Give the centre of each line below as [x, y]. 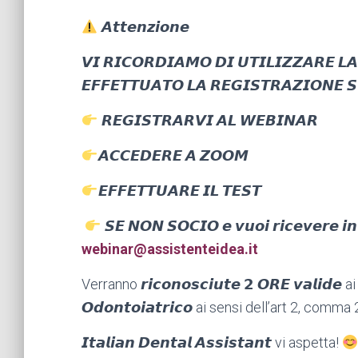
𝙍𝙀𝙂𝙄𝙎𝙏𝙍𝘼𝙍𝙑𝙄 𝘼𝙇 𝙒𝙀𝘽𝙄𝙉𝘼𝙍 [209, 120]
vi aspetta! [308, 342]
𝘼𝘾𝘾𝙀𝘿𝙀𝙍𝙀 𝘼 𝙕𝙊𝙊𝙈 [173, 155]
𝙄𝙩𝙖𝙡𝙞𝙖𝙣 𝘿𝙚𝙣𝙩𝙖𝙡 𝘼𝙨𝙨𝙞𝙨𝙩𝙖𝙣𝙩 [177, 342]
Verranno [109, 284]
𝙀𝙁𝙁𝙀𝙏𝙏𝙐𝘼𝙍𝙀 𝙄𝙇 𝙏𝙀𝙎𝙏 [181, 190]
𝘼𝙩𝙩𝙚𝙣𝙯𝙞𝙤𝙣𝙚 [147, 26]
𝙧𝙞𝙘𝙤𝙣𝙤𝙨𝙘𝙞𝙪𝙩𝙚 [191, 284]
